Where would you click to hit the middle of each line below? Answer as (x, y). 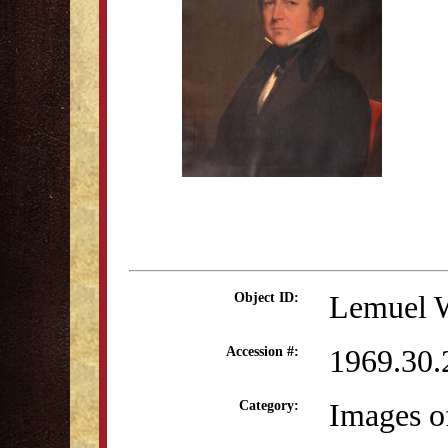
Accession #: (262, 351)
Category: (269, 405)
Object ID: (266, 297)
